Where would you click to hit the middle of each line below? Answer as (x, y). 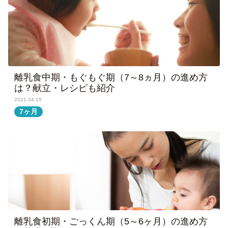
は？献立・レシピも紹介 (65, 88)
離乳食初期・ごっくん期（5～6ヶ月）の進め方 (111, 222)
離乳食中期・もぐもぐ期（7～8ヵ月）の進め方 (111, 78)
